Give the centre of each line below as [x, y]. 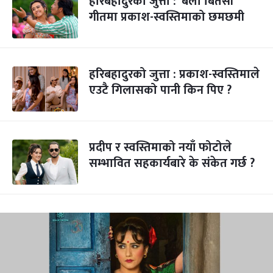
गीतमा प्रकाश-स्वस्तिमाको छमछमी [167, 17]
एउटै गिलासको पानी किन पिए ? [160, 90]
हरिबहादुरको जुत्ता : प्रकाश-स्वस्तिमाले [174, 74]
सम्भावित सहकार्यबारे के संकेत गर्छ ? [172, 163]
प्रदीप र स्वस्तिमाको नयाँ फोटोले [160, 147]
